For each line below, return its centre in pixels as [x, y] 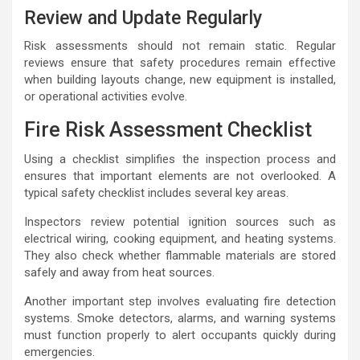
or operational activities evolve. [106, 96]
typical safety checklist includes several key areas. [156, 192]
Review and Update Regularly [143, 18]
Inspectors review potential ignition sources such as [180, 221]
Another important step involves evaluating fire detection [180, 301]
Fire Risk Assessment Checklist [168, 129]
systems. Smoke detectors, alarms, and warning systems [180, 318]
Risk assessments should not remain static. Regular [180, 45]
